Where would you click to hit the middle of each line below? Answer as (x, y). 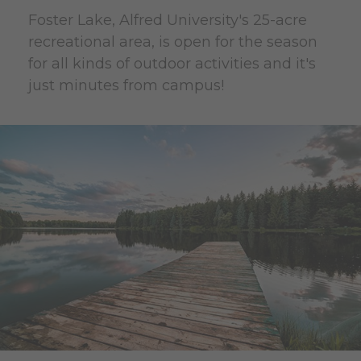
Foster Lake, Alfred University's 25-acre (168, 20)
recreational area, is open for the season (173, 41)
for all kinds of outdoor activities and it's (172, 63)
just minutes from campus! (126, 85)
